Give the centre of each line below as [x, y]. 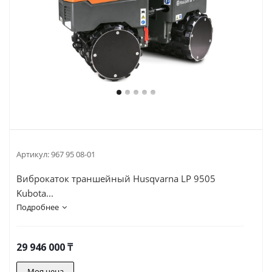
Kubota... [35, 193]
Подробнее [38, 207]
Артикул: [33, 154]
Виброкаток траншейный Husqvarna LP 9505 [116, 178]
